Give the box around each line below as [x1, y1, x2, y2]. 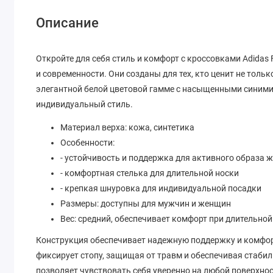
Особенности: [60, 138, 115, 148]
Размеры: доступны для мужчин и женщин [60, 199, 232, 209]
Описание [36, 15, 99, 31]
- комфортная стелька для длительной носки [60, 168, 239, 179]
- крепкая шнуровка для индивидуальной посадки [60, 183, 262, 194]
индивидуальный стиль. [36, 99, 133, 109]
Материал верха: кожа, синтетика [60, 122, 195, 133]
